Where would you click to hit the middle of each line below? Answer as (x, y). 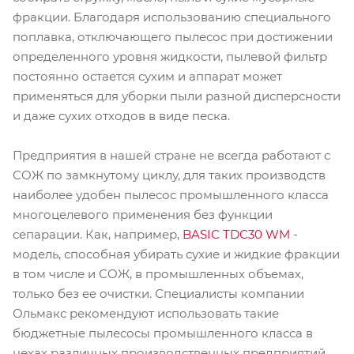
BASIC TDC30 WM (236, 234)
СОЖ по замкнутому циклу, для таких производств (169, 175)
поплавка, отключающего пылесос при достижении (173, 36)
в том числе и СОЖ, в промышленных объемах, (158, 273)
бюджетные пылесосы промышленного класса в (163, 333)
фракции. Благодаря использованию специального (172, 17)
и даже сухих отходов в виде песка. (121, 115)
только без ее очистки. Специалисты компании (158, 293)
